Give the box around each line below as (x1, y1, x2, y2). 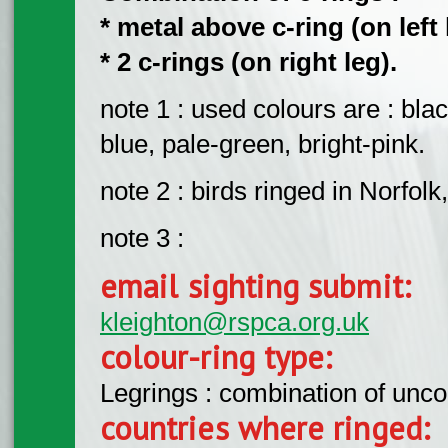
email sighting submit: (100, 264, 420, 307)
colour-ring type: (100, 335, 342, 378)
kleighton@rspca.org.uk (100, 307, 369, 336)
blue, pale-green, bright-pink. (100, 129, 425, 158)
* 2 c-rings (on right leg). (100, 47, 397, 76)
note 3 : (100, 223, 191, 252)
